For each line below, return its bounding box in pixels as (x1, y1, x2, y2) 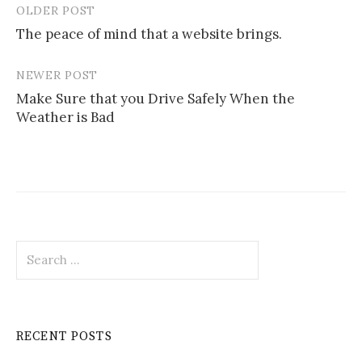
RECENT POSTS (16, 328, 112, 344)
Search (15, 240, 56, 256)
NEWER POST (16, 67, 98, 82)
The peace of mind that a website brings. (16, 24, 282, 43)
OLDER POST (16, 2, 95, 18)
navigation (15, 32, 113, 57)
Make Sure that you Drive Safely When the (16, 89, 295, 107)
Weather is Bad (16, 107, 115, 126)
